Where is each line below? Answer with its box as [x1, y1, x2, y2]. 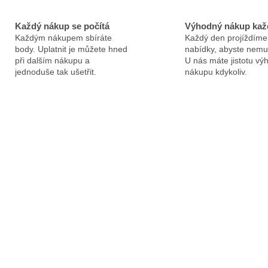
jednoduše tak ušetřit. [14, 67, 96, 77]
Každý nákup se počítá [14, 21, 109, 32]
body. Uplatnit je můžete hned [14, 44, 127, 54]
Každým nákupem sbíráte [14, 33, 112, 43]
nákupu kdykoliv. [185, 67, 247, 77]
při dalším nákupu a [14, 56, 90, 66]
